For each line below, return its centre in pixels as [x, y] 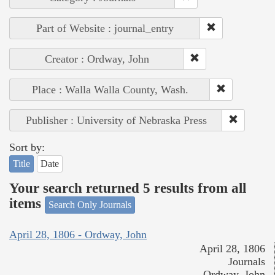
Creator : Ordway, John [97, 59]
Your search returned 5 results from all [128, 188]
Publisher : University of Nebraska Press [116, 120]
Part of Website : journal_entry [105, 28]
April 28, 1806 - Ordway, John [78, 235]
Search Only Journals [90, 204]
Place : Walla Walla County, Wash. [110, 89]
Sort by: [27, 147]
